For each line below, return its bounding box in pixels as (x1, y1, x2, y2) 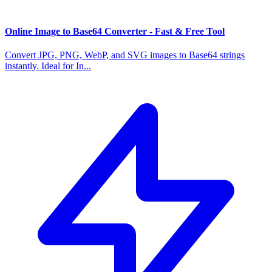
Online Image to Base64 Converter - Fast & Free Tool (5, 25, 225, 36)
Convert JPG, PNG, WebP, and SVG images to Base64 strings (5, 49, 245, 60)
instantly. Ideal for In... (5, 60, 91, 71)
